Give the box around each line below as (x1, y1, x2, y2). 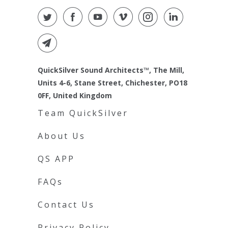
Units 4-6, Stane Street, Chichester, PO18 (38, 78, 187, 88)
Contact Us (38, 199, 95, 211)
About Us (38, 130, 85, 142)
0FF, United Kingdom (38, 91, 112, 101)
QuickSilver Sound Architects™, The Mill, (38, 65, 184, 75)
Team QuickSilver (38, 107, 128, 119)
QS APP (38, 153, 75, 165)
